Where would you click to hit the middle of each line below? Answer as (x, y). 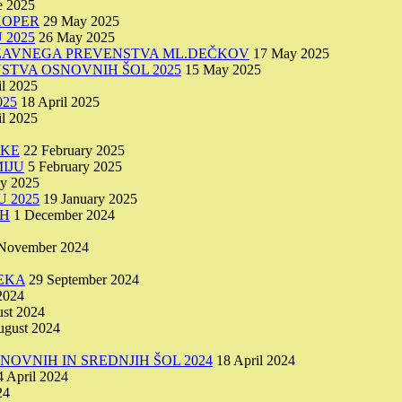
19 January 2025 (90, 198)
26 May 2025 (77, 37)
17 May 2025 (291, 53)
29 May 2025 (81, 21)
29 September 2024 (84, 279)
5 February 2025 (75, 166)
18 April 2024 (256, 360)
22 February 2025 (74, 150)
